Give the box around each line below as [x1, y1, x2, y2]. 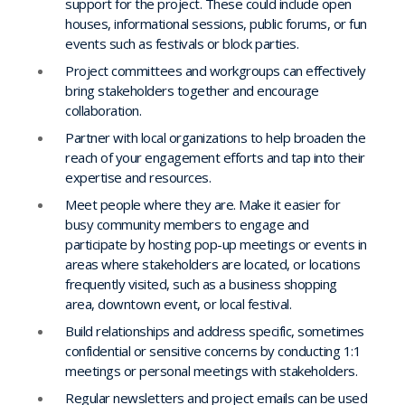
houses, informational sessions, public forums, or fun [65, 14, 367, 33]
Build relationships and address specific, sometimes [65, 321, 364, 340]
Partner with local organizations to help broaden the [65, 127, 365, 146]
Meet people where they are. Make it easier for [65, 194, 340, 213]
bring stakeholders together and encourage [65, 80, 319, 99]
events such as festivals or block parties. [65, 33, 298, 52]
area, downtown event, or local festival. [65, 294, 291, 313]
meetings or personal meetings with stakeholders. [65, 361, 357, 380]
